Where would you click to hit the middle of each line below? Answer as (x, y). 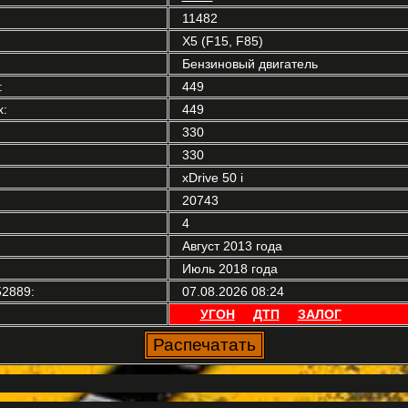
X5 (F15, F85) (222, 41)
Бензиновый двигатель (250, 64)
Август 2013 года (232, 246)
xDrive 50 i (212, 178)
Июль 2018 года (229, 269)
